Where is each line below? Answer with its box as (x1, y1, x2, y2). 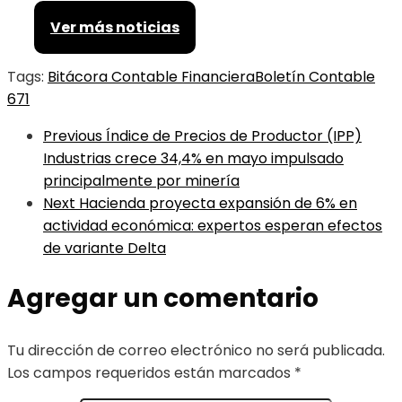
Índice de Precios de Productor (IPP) (106, 126, 362, 147)
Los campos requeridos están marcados (7, 363, 294, 384)
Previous (43, 126, 102, 147)
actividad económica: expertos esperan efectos (43, 215, 382, 237)
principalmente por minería (43, 170, 240, 192)
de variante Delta (43, 238, 166, 259)
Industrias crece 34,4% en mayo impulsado (43, 148, 344, 170)
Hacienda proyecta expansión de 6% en (79, 193, 357, 214)
